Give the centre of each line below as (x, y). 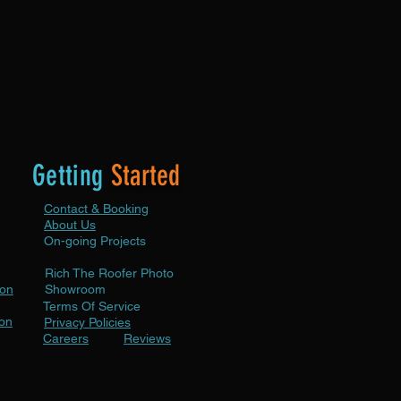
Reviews (147, 338)
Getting (72, 175)
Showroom (75, 289)
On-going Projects (95, 240)
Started (145, 175)
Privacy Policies (87, 322)
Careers (66, 338)
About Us (70, 224)
